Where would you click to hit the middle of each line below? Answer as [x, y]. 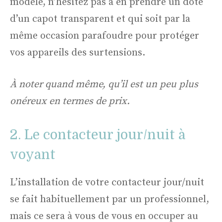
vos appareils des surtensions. [79, 53]
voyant [34, 155]
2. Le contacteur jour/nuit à [98, 135]
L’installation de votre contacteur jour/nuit [107, 183]
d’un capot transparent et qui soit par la [100, 19]
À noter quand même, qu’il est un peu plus [104, 85]
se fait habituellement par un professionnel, [110, 200]
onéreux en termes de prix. [71, 102]
